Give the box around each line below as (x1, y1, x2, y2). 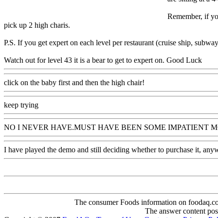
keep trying (4, 101, 38, 109)
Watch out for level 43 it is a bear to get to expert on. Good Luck (4, 56, 202, 65)
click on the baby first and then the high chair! (4, 78, 145, 87)
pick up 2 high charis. (4, 21, 70, 30)
